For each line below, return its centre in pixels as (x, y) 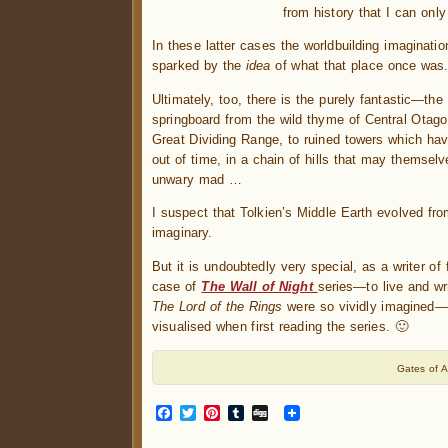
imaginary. (182, 233)
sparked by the (199, 66)
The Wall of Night (259, 286)
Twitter (221, 412)
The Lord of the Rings (217, 306)
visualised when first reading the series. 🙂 (280, 326)
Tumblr (271, 412)
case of (177, 286)
